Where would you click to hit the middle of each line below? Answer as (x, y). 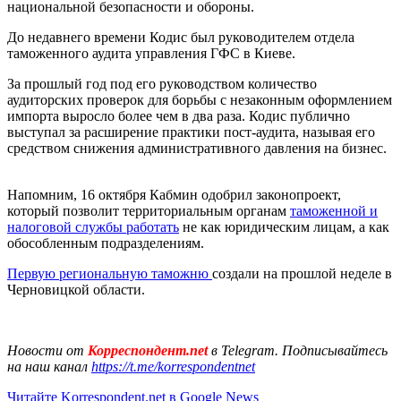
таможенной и (334, 210)
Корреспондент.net (148, 350)
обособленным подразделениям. (106, 243)
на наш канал (49, 366)
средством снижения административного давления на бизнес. (199, 148)
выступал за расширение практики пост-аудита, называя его (191, 132)
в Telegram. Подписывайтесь (299, 350)
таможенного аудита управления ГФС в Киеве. (151, 53)
